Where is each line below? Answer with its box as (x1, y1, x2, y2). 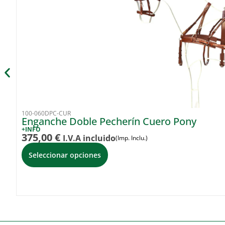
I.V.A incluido (63, 133, 116, 144)
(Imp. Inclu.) (116, 134, 148, 143)
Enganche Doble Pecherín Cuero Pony (22, 115, 196, 129)
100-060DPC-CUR (22, 109, 71, 118)
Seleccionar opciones (29, 150, 101, 160)
